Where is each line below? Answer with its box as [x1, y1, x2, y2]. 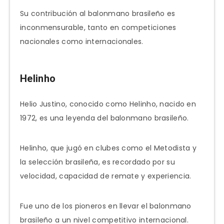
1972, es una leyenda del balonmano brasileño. [20, 113, 189, 123]
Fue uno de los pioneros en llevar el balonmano [20, 201, 191, 211]
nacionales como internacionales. [20, 36, 143, 46]
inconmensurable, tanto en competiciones [20, 22, 176, 32]
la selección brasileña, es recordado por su [20, 157, 175, 167]
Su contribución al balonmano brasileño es [20, 8, 175, 18]
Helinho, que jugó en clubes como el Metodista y [20, 143, 197, 153]
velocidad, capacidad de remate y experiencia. [20, 171, 191, 181]
